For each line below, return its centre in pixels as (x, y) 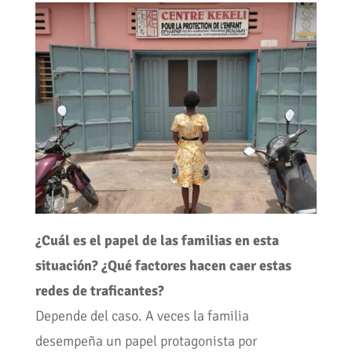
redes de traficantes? (99, 291)
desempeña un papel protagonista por (146, 341)
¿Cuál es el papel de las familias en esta (157, 241)
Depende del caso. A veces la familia (142, 316)
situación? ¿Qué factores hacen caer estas (163, 266)
